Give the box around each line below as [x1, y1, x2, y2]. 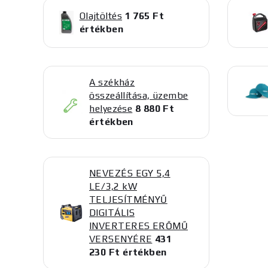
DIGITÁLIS [89, 207, 135, 218]
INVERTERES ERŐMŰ [89, 220, 188, 232]
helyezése [89, 103, 133, 114]
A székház [89, 77, 135, 88]
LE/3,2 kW [89, 181, 137, 192]
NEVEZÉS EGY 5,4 [89, 167, 170, 179]
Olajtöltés [79, 10, 123, 22]
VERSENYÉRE [89, 233, 153, 245]
